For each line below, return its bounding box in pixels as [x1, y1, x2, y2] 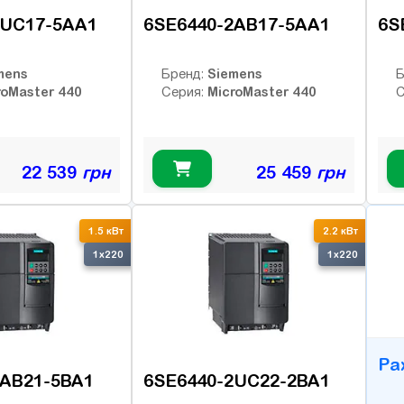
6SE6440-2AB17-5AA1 [143, 14, 330, 34]
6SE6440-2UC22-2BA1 [143, 371, 330, 391]
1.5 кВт [88, 225, 124, 237]
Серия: [161, 84, 207, 99]
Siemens [207, 65, 262, 81]
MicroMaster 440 [207, 83, 317, 99]
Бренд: [161, 66, 207, 81]
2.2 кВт [323, 225, 358, 237]
